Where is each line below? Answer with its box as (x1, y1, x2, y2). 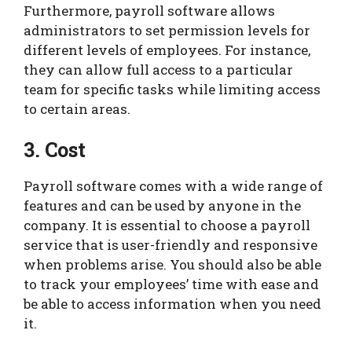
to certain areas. (24, 100, 130, 119)
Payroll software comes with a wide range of (24, 176, 323, 195)
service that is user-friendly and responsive (24, 235, 317, 254)
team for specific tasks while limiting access (24, 80, 321, 99)
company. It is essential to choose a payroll (24, 215, 310, 234)
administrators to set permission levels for (24, 21, 310, 40)
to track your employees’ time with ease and (24, 274, 319, 293)
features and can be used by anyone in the (24, 196, 301, 214)
